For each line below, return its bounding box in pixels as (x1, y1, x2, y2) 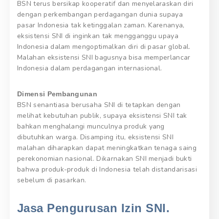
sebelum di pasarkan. (17, 175, 87, 185)
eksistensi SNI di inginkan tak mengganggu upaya (17, 31, 179, 41)
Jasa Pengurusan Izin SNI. (17, 201, 170, 215)
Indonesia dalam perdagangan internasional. (17, 64, 162, 73)
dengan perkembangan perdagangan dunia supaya (17, 10, 183, 20)
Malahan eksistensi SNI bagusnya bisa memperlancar (17, 53, 191, 63)
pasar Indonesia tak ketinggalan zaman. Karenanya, (17, 21, 185, 30)
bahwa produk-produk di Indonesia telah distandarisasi (17, 165, 197, 175)
